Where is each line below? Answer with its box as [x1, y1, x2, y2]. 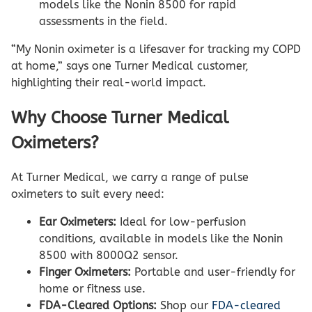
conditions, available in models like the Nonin [39, 231, 283, 245]
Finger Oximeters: [39, 265, 131, 279]
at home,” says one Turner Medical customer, [11, 59, 249, 73]
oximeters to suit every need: [11, 187, 164, 201]
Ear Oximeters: [39, 214, 116, 228]
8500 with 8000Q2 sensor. [39, 248, 178, 262]
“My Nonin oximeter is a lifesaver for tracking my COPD [11, 42, 301, 56]
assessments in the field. [39, 15, 168, 29]
